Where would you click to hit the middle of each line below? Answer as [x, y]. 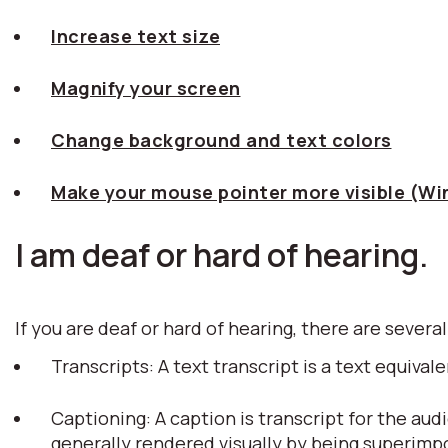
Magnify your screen [146, 88]
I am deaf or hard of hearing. [221, 255]
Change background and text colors [221, 140]
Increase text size [135, 36]
